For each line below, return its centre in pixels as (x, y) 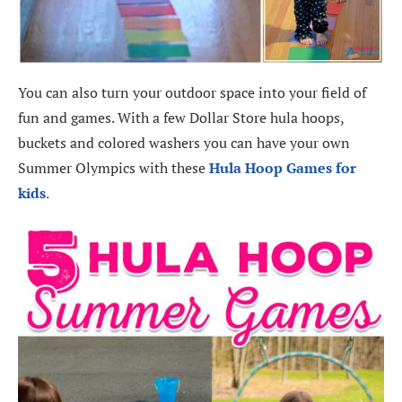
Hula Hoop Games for (283, 168)
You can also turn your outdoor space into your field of (192, 93)
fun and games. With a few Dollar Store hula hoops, (181, 118)
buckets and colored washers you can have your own (184, 143)
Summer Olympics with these (114, 168)
